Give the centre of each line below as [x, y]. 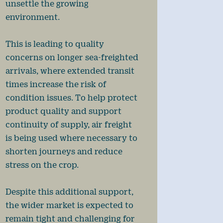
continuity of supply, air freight [68, 124]
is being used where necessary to [71, 137]
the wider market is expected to [69, 205]
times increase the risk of [56, 84]
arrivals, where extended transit [70, 70]
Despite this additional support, [69, 191]
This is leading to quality [55, 43]
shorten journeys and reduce [64, 151]
